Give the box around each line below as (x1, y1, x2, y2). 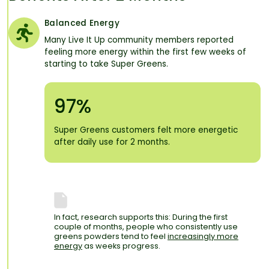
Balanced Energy (44, 17, 120, 29)
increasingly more (168, 231, 238, 242)
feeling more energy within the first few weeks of (44, 46, 246, 58)
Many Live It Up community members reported (44, 34, 234, 46)
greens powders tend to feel (54, 231, 168, 242)
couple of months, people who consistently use (54, 222, 238, 232)
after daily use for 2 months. (54, 136, 170, 148)
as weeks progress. (82, 241, 160, 252)
